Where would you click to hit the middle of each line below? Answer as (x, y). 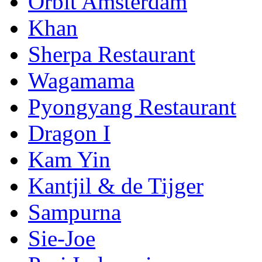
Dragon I (69, 133)
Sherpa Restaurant (112, 54)
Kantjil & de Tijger (116, 185)
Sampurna (75, 212)
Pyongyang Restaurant (132, 106)
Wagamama (81, 80)
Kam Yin (69, 159)
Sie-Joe (62, 238)
